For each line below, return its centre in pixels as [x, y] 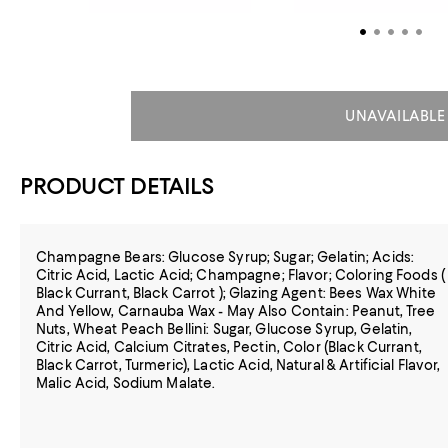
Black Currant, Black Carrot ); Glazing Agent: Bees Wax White [236, 293]
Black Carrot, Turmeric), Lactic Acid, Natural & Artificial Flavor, [238, 365]
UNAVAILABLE [395, 116]
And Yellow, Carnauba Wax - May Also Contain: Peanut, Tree [236, 311]
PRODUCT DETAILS [117, 186]
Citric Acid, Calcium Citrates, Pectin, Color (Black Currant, [229, 347]
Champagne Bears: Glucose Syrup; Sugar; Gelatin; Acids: [225, 257]
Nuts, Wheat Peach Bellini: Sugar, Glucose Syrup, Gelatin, [224, 329]
